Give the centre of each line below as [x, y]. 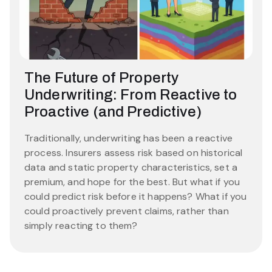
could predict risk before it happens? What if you [136, 197]
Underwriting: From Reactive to [131, 94]
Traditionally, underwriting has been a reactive [129, 138]
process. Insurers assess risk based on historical [134, 153]
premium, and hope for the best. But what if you [132, 182]
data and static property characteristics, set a [131, 168]
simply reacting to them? [81, 226]
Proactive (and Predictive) [113, 111]
